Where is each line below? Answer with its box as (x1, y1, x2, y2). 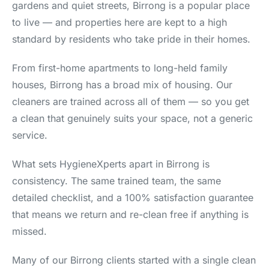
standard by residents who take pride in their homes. (12, 33, 250, 45)
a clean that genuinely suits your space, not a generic (12, 112, 253, 124)
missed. (12, 225, 47, 237)
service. (12, 129, 47, 141)
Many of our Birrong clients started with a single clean (12, 254, 256, 266)
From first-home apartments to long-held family (12, 62, 228, 74)
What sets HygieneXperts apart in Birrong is (12, 158, 210, 170)
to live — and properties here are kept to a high (12, 16, 227, 28)
